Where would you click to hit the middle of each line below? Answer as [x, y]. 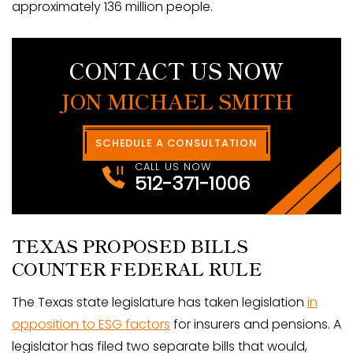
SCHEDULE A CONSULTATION [176, 143]
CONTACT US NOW [176, 70]
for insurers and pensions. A [256, 324]
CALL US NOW [173, 166]
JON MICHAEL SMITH [176, 100]
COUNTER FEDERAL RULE [137, 268]
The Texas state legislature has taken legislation [160, 302]
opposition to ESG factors [91, 324]
